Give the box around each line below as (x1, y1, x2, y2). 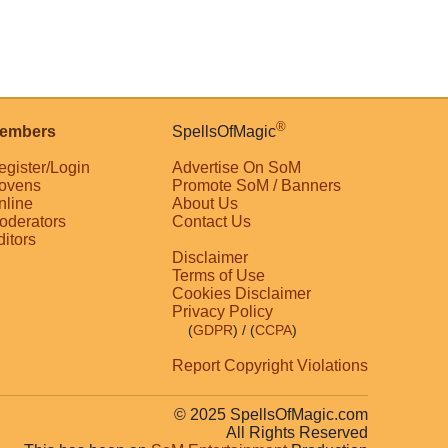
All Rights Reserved (226, 424, 368, 442)
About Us (172, 195, 238, 213)
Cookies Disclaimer (172, 285, 311, 303)
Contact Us (172, 213, 251, 231)
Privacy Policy (172, 303, 273, 321)
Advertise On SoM (172, 159, 301, 177)
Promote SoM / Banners (172, 177, 341, 195)
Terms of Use (172, 267, 265, 285)
